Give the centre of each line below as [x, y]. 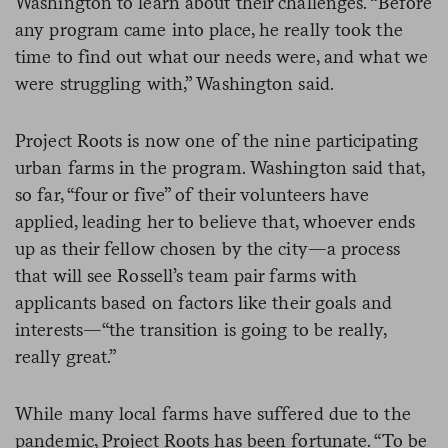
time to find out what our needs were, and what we [221, 56]
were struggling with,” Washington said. [177, 83]
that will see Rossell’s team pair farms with [186, 275]
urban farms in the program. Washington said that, [219, 167]
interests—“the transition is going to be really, [200, 329]
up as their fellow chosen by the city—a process [207, 248]
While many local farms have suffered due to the [213, 413]
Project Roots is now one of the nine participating [217, 140]
